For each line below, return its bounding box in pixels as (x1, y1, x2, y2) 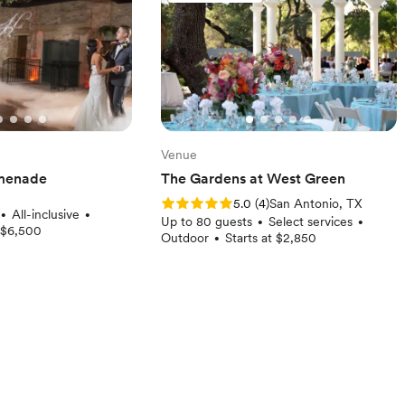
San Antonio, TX (268, 195, 363, 211)
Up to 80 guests (160, 213, 252, 229)
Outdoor (160, 230, 209, 245)
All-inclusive (11, 206, 80, 221)
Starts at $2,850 (224, 230, 316, 245)
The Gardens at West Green (160, 169, 345, 187)
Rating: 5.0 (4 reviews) (160, 194, 290, 210)
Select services (268, 213, 353, 229)
